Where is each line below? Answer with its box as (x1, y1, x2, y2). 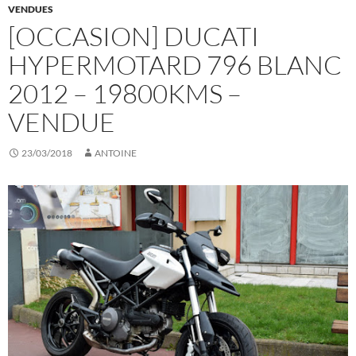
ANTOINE (95, 147, 137, 159)
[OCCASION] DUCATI (8, 20, 259, 52)
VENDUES (8, 3, 53, 15)
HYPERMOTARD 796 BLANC (8, 48, 342, 81)
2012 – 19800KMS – (8, 77, 242, 110)
